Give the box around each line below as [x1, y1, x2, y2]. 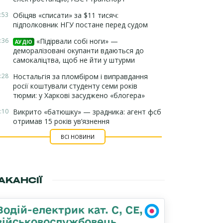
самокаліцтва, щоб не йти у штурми [13, 55, 135, 65]
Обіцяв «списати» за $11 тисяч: [13, 10, 118, 20]
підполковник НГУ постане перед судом [13, 20, 148, 29]
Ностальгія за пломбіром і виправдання [13, 72, 148, 81]
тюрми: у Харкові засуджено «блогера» [13, 91, 145, 100]
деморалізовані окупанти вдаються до [13, 46, 144, 55]
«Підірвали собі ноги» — [34, 36, 118, 46]
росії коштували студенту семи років [13, 81, 137, 91]
